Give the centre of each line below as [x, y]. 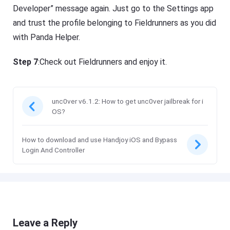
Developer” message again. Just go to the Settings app [113, 8]
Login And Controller [54, 150]
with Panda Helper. [47, 37]
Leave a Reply [45, 223]
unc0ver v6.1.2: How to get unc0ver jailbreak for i [128, 101]
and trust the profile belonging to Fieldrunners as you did [115, 23]
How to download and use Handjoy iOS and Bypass [100, 139]
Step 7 [26, 62]
